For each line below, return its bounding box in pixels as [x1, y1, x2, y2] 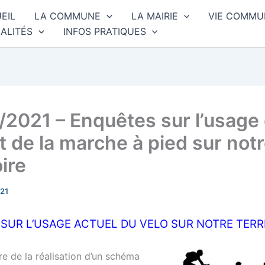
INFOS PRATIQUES [63, 25, 146, 37]
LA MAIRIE [131, 10, 178, 22]
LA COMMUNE [34, 10, 101, 22]
